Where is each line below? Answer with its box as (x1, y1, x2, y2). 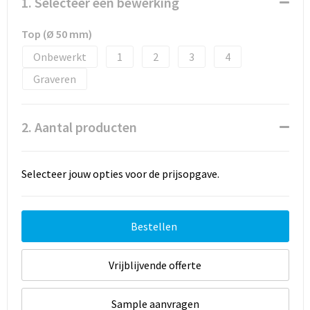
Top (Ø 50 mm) (21, 27, 92, 41)
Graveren (33, 72, 76, 86)
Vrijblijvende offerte (109, 258, 201, 272)
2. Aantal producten (21, 118, 137, 136)
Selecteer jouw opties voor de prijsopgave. (21, 167, 219, 181)
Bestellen (131, 219, 177, 233)
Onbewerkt (33, 50, 86, 64)
